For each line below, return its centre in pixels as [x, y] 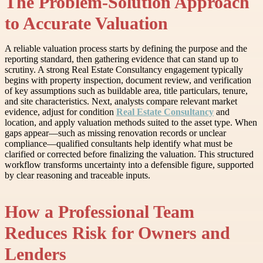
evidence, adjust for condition [60, 112]
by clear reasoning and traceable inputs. [77, 176]
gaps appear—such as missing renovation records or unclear [115, 133]
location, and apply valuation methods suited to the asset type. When [131, 123]
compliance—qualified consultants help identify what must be [119, 144]
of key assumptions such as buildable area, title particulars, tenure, [126, 91]
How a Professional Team [100, 212]
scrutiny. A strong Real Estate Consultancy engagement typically [124, 70]
